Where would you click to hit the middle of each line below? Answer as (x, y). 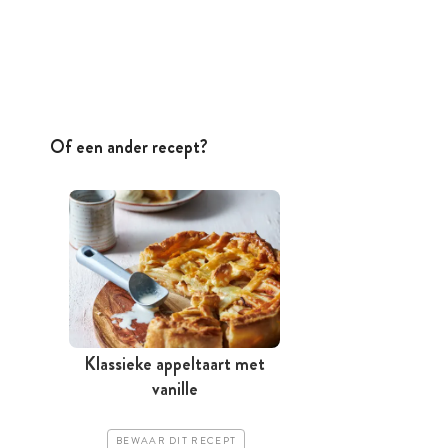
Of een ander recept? (129, 146)
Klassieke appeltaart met (174, 364)
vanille (174, 389)
